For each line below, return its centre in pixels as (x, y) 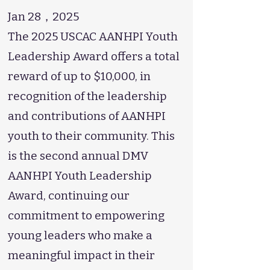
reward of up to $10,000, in (79, 76)
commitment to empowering (86, 215)
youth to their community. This (91, 136)
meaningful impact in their (81, 255)
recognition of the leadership (87, 96)
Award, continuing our (69, 196)
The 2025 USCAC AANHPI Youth (93, 36)
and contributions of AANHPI (87, 116)
